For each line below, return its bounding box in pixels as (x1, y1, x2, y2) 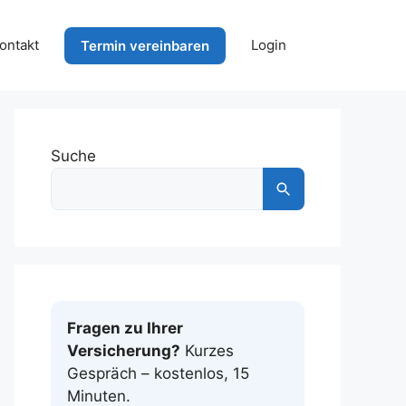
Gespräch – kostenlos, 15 (67, 364, 249, 382)
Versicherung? (67, 342, 180, 360)
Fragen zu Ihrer (67, 319, 183, 337)
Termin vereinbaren (81, 36, 209, 54)
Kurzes (180, 342, 234, 360)
